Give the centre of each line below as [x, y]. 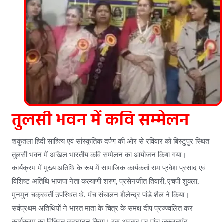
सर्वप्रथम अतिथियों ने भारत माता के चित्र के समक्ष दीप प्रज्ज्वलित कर [102, 208]
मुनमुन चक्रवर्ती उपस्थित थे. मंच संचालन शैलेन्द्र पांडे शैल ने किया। [101, 195]
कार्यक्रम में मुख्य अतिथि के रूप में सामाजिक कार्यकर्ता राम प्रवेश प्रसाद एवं [109, 168]
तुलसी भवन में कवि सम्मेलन [101, 121]
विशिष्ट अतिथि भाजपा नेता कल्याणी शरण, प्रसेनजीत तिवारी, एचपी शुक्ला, [105, 182]
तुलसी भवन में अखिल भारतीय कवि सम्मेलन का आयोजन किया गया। [99, 155]
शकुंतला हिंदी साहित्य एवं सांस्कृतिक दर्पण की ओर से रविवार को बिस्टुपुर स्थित [111, 141]
